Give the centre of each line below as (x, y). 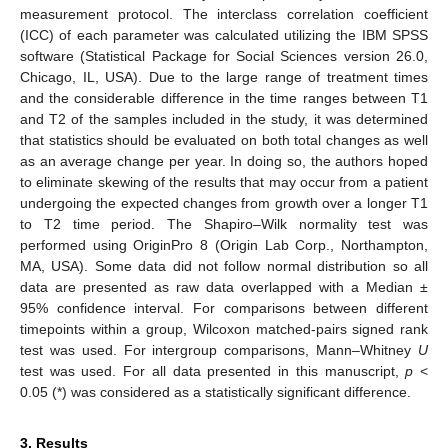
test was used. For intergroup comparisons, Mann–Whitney (219, 350)
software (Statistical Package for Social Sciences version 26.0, (224, 56)
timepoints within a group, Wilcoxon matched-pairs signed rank (224, 329)
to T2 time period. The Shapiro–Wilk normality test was (224, 224)
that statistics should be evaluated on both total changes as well (224, 140)
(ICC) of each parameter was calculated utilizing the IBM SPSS (224, 35)
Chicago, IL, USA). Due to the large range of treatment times (224, 77)
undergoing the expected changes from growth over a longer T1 (224, 203)
